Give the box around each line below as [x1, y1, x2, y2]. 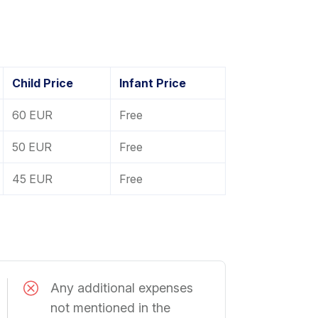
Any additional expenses [50, 280, 193, 296]
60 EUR [12, 107, 53, 122]
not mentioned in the [50, 300, 170, 316]
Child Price [12, 75, 73, 90]
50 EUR [12, 139, 52, 154]
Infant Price [119, 75, 186, 90]
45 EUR [12, 171, 53, 186]
